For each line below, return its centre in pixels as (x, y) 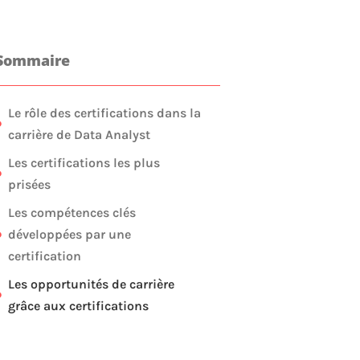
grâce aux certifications (78, 306)
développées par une (70, 234)
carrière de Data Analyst (79, 135)
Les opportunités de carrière (91, 284)
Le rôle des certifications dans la (104, 113)
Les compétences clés (72, 213)
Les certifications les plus (84, 163)
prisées (29, 184)
